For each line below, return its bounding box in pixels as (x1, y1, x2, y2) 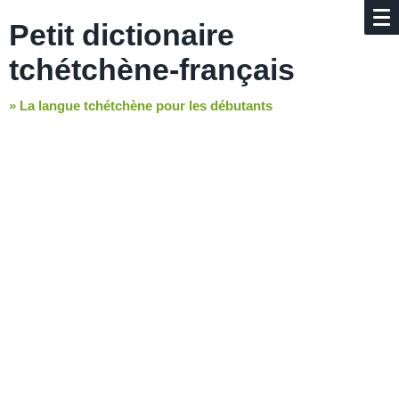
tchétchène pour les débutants (80, 98, 273, 113)
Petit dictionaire (9, 18, 234, 52)
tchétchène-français (9, 53, 295, 86)
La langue (20, 98, 80, 113)
